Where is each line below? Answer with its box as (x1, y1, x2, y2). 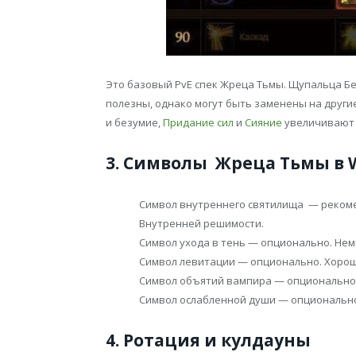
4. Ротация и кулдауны (106, 329, 311, 352)
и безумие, (106, 115, 163, 130)
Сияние (245, 115, 282, 130)
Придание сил (163, 115, 234, 130)
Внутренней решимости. (139, 216, 264, 231)
